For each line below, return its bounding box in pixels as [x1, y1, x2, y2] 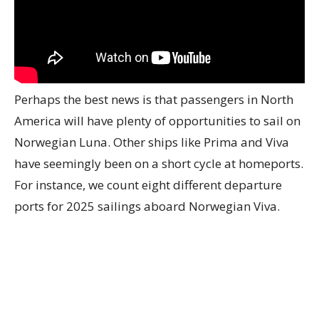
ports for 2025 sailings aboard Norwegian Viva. [14, 198, 280, 215]
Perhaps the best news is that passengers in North [14, 91, 293, 108]
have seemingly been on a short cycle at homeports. [14, 155, 303, 172]
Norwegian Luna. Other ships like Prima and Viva [14, 134, 289, 151]
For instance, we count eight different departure [14, 177, 282, 194]
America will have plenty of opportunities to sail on [14, 113, 300, 130]
